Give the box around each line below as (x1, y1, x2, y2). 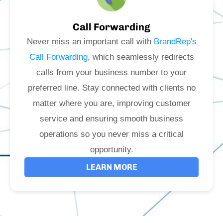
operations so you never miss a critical (39, 129, 184, 139)
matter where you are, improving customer (32, 98, 191, 108)
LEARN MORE (86, 162, 137, 172)
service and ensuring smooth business (40, 113, 183, 123)
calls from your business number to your (36, 67, 187, 77)
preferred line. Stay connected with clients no (27, 83, 196, 93)
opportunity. (90, 144, 133, 154)
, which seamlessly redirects (87, 52, 194, 62)
